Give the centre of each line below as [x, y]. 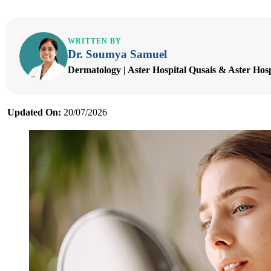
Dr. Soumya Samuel [117, 54]
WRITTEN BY [95, 41]
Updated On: [34, 112]
